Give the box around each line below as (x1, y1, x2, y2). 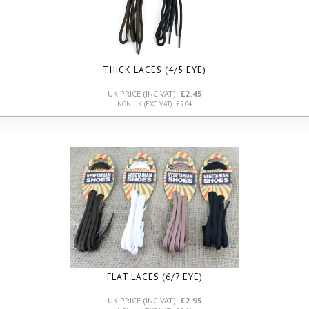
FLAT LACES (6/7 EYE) (106, 271, 203, 283)
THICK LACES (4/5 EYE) (103, 64, 206, 76)
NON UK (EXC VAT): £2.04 (117, 99, 192, 108)
